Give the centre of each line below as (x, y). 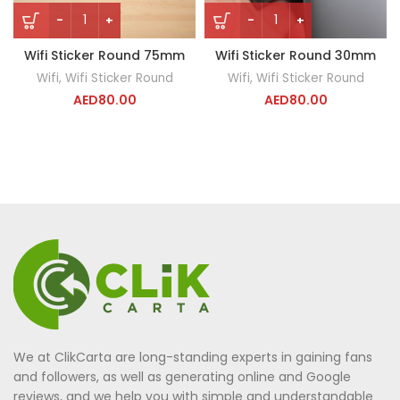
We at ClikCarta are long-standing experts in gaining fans (193, 357)
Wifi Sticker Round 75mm (104, 55)
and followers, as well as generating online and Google (182, 376)
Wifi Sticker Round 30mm (296, 55)
